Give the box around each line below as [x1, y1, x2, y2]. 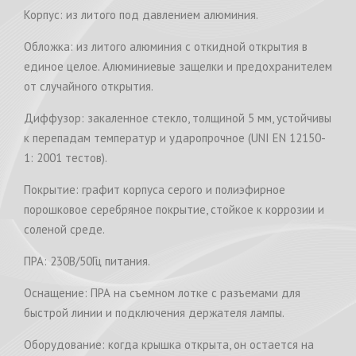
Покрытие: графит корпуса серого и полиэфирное [24, 181, 285, 197]
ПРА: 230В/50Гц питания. [24, 253, 153, 269]
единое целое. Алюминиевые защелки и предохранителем [24, 58, 332, 74]
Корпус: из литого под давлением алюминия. [24, 6, 258, 22]
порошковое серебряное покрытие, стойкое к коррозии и [24, 201, 324, 217]
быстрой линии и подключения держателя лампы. [24, 304, 287, 320]
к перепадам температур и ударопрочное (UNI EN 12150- [24, 130, 326, 145]
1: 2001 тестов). [24, 149, 107, 165]
